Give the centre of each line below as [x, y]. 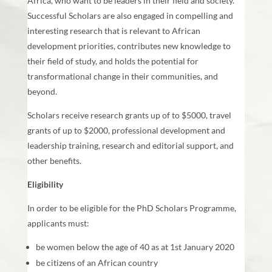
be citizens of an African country [97, 263]
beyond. [42, 92]
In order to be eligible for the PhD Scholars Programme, [131, 208]
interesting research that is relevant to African [114, 31]
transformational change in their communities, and [122, 76]
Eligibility [45, 185]
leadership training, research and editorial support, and [130, 146]
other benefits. [54, 161]
